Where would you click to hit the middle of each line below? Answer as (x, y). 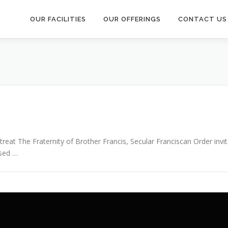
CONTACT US (203, 19)
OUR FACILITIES (58, 19)
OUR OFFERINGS (132, 19)
